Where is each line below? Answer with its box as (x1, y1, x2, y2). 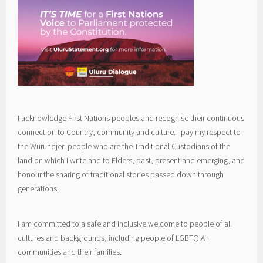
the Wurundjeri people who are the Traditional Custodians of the (18, 140, 231, 151)
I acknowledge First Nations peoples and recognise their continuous (18, 112, 245, 123)
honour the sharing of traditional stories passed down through (18, 168, 224, 180)
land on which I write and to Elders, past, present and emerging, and (18, 154, 245, 166)
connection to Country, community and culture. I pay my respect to (18, 126, 241, 137)
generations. (18, 183, 59, 194)
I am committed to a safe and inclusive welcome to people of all (18, 218, 232, 229)
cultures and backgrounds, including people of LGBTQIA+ (18, 232, 210, 243)
